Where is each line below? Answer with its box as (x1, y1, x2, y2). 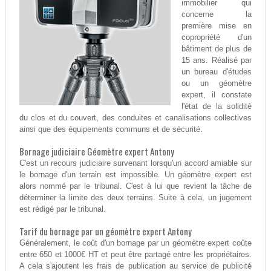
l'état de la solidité (181, 102, 252, 111)
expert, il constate (181, 90, 252, 100)
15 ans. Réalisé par (181, 56, 252, 65)
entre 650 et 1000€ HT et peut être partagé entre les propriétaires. (19, 250, 252, 260)
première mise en (181, 21, 252, 31)
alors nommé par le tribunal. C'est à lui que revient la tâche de (19, 181, 252, 191)
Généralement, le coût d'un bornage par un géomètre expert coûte (19, 238, 252, 248)
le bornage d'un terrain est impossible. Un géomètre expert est (19, 170, 252, 180)
